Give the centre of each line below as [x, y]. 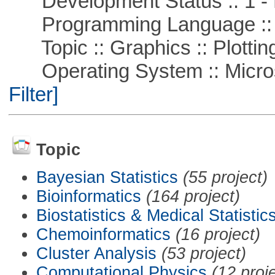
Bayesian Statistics [107, 177]
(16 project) [218, 234]
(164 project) [193, 196]
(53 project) [203, 253]
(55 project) [225, 177]
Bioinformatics [88, 196]
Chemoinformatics [103, 234]
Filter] [33, 94]
